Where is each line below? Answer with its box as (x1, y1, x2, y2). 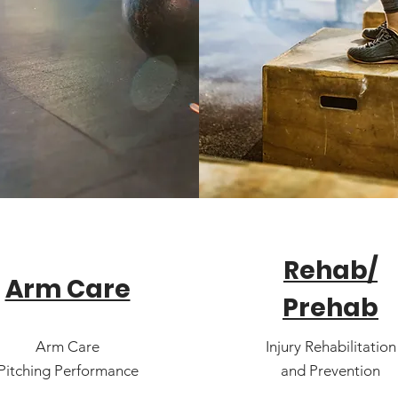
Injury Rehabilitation (265, 338, 396, 355)
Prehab (283, 291, 378, 325)
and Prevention (281, 362, 380, 379)
